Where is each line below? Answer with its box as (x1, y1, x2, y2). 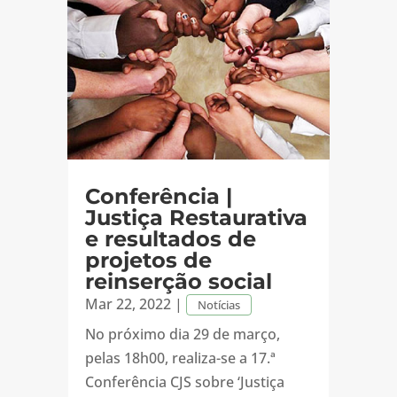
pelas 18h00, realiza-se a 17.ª (84, 348, 276, 369)
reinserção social (84, 269, 272, 295)
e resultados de (84, 226, 256, 253)
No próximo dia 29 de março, (84, 324, 280, 345)
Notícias (197, 297, 240, 314)
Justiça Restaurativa (84, 205, 307, 231)
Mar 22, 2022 (84, 294, 171, 315)
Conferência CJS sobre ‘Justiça (84, 372, 284, 393)
